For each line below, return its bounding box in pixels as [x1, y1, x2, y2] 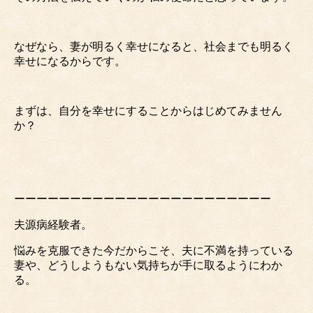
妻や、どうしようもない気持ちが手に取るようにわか [14, 259, 282, 271]
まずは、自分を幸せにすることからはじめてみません [14, 104, 282, 117]
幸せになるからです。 [14, 54, 126, 67]
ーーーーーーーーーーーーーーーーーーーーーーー [14, 192, 271, 205]
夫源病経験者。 [14, 218, 92, 231]
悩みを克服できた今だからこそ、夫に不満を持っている [14, 244, 293, 256]
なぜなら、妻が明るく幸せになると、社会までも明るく [14, 40, 293, 52]
